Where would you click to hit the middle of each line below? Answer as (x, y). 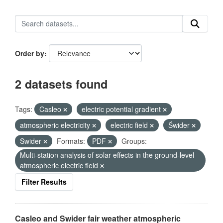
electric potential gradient (122, 109)
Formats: (71, 141)
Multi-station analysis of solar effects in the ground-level (107, 155)
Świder (180, 125)
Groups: (134, 141)
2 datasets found (61, 84)
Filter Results (44, 182)
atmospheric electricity (56, 125)
